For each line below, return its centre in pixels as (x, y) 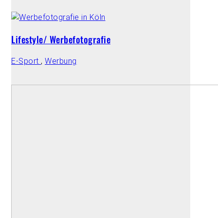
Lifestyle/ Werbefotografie (61, 39)
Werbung (61, 61)
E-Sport (26, 61)
